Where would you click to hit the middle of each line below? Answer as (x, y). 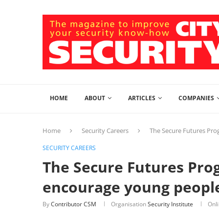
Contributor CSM (74, 204)
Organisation (129, 204)
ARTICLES (142, 98)
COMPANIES (196, 98)
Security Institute (170, 204)
